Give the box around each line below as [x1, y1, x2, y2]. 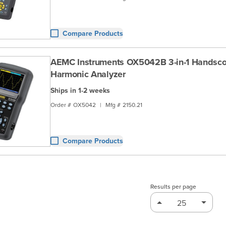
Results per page [150, 182, 196, 191]
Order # [50, 100, 71, 109]
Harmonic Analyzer [50, 67, 126, 81]
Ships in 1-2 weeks [50, 85, 110, 95]
